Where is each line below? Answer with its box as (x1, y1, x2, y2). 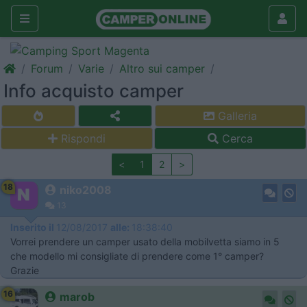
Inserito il (10, 221, 56, 233)
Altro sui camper (119, 62, 205, 75)
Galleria (214, 109, 257, 123)
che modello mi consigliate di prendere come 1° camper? (10, 250, 264, 262)
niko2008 (60, 183, 112, 197)
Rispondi (61, 132, 106, 145)
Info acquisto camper (3, 80, 184, 101)
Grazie (10, 265, 39, 276)
